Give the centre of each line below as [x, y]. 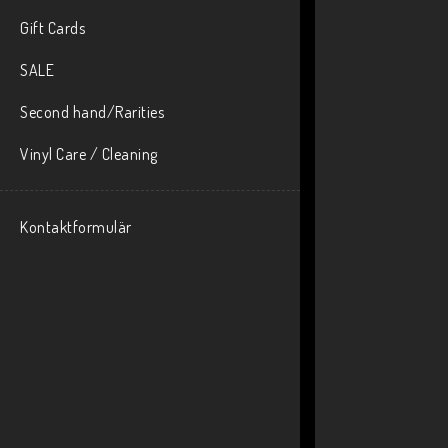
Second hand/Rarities [92, 112]
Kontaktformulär [76, 227]
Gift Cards [52, 28]
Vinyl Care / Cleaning [89, 154]
